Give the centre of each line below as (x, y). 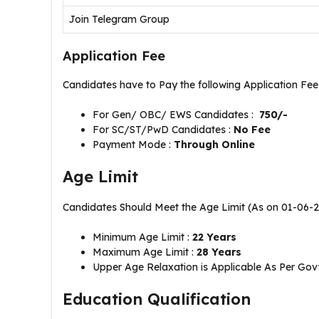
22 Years (214, 237)
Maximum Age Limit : (145, 252)
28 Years (219, 252)
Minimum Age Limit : (142, 237)
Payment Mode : (133, 145)
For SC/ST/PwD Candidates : (162, 130)
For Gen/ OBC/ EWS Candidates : (176, 115)
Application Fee (116, 56)
